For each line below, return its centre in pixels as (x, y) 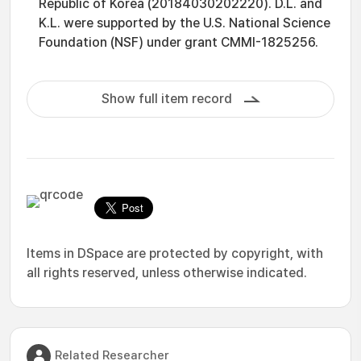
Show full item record (166, 99)
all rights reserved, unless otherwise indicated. (167, 273)
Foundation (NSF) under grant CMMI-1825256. (178, 42)
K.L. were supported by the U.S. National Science (185, 23)
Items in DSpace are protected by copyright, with (175, 253)
